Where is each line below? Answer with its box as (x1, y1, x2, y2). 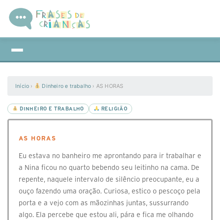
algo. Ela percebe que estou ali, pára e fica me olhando (19, 211, 193, 219)
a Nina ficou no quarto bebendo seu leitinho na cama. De (19, 164, 199, 171)
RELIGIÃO (99, 106, 128, 111)
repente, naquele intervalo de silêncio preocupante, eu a (19, 175, 199, 183)
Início (15, 82, 29, 89)
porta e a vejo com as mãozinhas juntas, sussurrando (19, 199, 189, 207)
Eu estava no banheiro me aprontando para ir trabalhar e (19, 152, 201, 160)
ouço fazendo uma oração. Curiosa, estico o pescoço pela (19, 187, 200, 195)
